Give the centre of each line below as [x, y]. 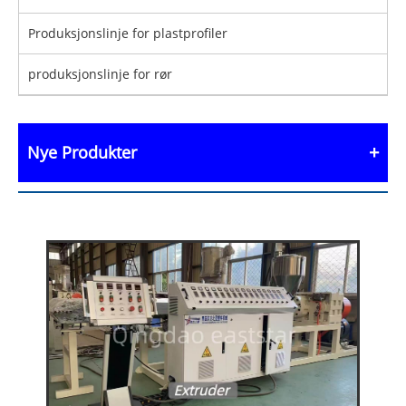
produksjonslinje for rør [100, 74]
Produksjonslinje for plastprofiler [128, 34]
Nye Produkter [82, 153]
